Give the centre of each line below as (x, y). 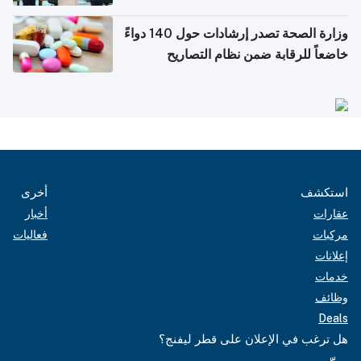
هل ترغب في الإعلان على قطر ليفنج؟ (253, 338)
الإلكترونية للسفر (303, 75)
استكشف (324, 192)
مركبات (330, 234)
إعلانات (332, 255)
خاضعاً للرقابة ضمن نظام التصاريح (257, 54)
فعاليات (30, 234)
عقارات (331, 213)
